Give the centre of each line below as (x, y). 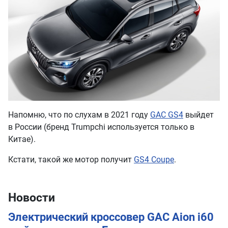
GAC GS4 (167, 115)
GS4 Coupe (154, 159)
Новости (32, 197)
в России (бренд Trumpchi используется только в (101, 127)
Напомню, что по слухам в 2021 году (79, 115)
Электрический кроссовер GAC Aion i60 (111, 217)
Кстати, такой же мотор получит (71, 159)
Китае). (22, 139)
